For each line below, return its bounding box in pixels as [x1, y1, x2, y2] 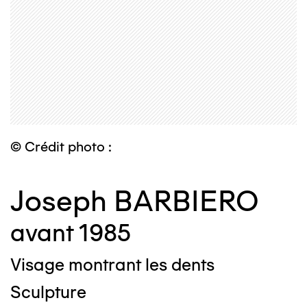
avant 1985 [10, 219, 131, 248]
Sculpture [10, 282, 86, 303]
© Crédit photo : [10, 138, 112, 156]
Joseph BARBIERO [10, 184, 259, 219]
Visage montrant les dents [10, 254, 214, 275]
